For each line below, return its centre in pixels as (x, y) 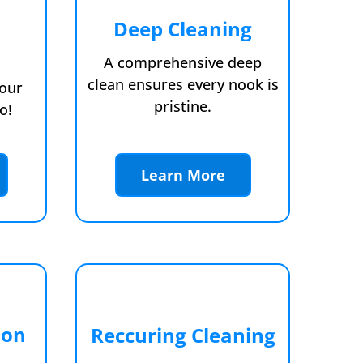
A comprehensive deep (183, 62)
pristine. (183, 106)
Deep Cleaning (183, 28)
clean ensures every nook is (183, 84)
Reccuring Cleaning (183, 335)
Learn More (183, 175)
